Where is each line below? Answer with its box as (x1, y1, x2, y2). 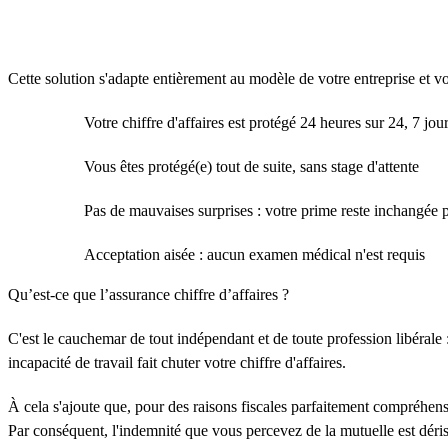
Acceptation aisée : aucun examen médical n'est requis (84, 246, 425, 263)
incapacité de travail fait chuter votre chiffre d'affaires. (8, 354, 346, 371)
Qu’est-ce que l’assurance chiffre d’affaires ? (8, 286, 289, 303)
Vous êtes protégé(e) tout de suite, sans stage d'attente (84, 158, 419, 175)
